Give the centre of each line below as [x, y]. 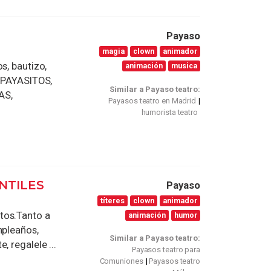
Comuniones [121, 261]
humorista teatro [169, 112]
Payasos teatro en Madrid [152, 100]
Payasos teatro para [166, 250]
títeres [113, 200]
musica [184, 66]
